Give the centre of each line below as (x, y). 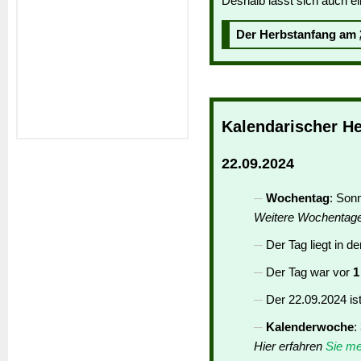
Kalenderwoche (310, 327)
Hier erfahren (290, 346)
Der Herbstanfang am (298, 35)
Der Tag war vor (309, 272)
